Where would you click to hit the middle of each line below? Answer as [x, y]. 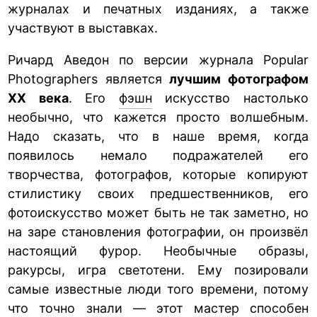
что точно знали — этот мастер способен [158, 308]
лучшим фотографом [239, 79]
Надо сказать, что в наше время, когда [158, 136]
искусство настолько [230, 98]
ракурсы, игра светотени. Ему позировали [158, 270]
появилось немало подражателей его [158, 155]
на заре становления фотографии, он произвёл [158, 231]
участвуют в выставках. [83, 28]
